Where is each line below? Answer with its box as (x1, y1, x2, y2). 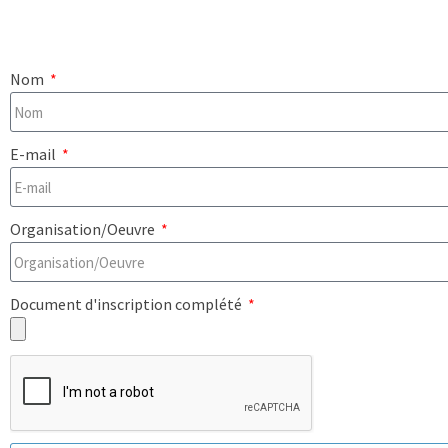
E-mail (10, 144, 59, 165)
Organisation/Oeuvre (10, 219, 158, 240)
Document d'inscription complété (10, 294, 245, 315)
